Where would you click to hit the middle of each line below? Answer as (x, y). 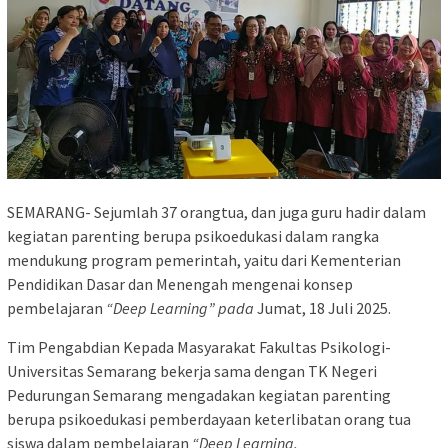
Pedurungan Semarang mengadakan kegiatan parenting (199, 394)
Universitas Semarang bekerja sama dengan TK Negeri (192, 370)
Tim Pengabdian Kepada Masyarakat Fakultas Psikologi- (199, 346)
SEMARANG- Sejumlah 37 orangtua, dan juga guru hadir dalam (216, 211)
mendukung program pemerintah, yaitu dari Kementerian (204, 259)
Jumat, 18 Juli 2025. (324, 307)
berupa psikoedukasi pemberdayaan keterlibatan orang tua (209, 418)
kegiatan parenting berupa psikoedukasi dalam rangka (193, 235)
